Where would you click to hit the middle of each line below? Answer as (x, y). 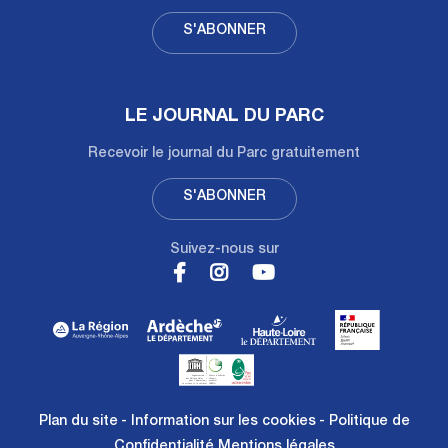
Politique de (369, 421)
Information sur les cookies (223, 421)
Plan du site (78, 421)
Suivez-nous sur (224, 249)
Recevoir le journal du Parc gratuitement (224, 154)
